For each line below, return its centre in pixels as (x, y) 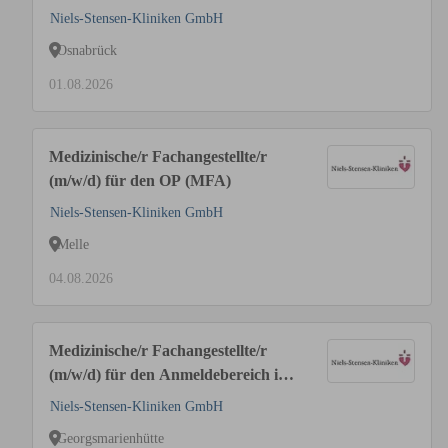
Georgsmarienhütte (110, 438)
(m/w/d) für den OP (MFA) (140, 180)
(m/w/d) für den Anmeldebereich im (170, 374)
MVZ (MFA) (93, 10)
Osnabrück (87, 50)
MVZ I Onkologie (109, 398)
